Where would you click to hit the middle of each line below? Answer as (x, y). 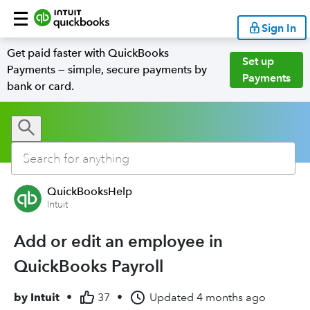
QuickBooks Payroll (89, 266)
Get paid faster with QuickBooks (88, 53)
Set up (258, 61)
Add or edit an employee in (118, 241)
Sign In (279, 28)
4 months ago (231, 297)
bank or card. (40, 86)
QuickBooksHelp (90, 191)
